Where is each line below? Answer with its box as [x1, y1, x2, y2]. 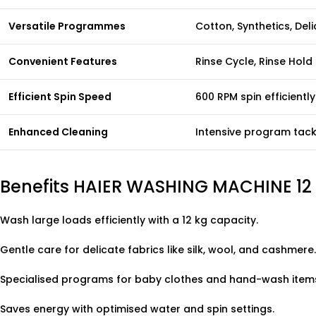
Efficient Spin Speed [8, 90, 111, 104]
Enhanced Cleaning [8, 125, 108, 139]
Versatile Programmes [8, 19, 126, 33]
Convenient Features [8, 54, 117, 68]
